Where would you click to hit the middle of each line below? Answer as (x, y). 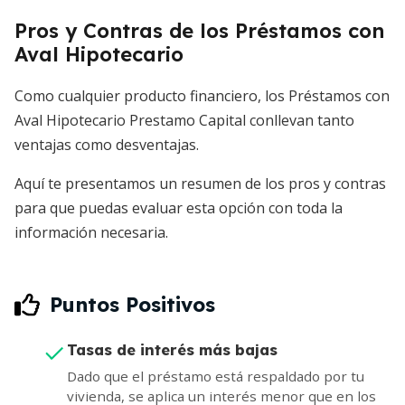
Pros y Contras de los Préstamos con (199, 31)
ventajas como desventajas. (107, 145)
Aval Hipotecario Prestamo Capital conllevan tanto (184, 121)
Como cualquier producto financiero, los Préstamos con (202, 96)
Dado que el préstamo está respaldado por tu (216, 377)
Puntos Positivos (132, 305)
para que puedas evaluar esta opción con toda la (179, 208)
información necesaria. (91, 233)
